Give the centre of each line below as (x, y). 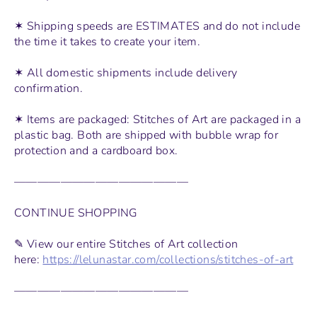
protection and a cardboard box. (98, 150)
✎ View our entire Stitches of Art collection (126, 244)
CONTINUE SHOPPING (76, 213)
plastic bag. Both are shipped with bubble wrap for (146, 135)
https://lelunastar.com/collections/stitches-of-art (168, 259)
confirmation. (49, 88)
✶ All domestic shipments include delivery (126, 73)
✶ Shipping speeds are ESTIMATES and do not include (157, 26)
